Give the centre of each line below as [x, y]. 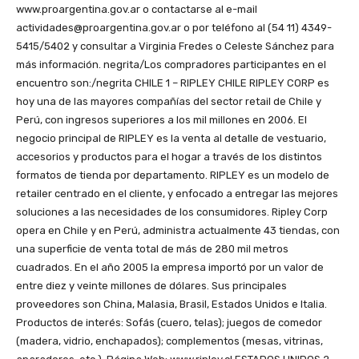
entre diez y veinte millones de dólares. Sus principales [151, 286]
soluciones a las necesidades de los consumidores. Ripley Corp [172, 212]
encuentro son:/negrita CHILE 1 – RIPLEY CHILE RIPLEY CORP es [173, 83]
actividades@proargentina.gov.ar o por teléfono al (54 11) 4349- [174, 28]
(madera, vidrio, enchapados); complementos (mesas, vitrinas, [169, 341]
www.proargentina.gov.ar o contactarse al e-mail [137, 10]
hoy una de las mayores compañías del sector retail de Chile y [169, 102]
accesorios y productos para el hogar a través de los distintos [169, 157]
